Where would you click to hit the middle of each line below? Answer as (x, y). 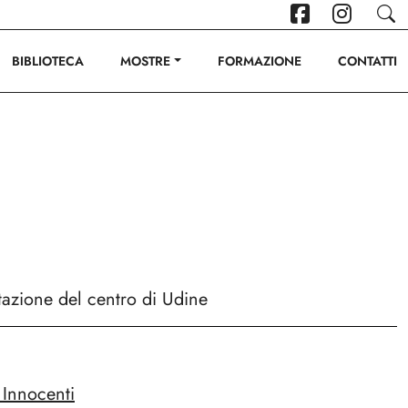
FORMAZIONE (260, 61)
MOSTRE (146, 61)
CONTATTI (367, 61)
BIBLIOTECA (48, 61)
